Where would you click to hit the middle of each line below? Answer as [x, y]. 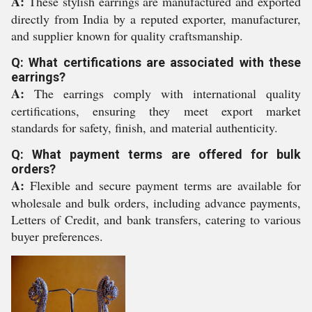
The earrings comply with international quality [163, 93]
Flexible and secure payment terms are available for [163, 185]
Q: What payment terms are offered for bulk [156, 154]
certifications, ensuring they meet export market [156, 111]
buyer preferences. [57, 236]
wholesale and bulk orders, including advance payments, [156, 203]
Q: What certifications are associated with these [156, 62]
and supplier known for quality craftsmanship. [127, 36]
